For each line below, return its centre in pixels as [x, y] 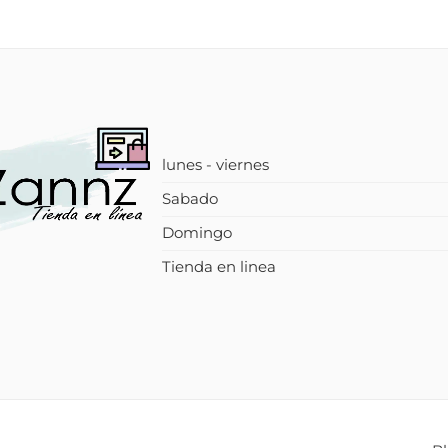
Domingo [197, 232]
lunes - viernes [215, 164]
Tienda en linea [219, 266]
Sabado [190, 198]
